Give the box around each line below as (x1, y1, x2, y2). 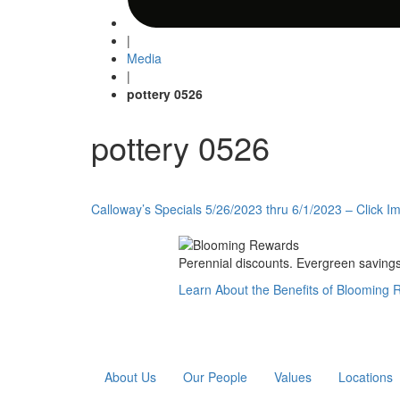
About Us (104, 368, 156, 387)
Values (274, 368, 312, 387)
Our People (183, 368, 247, 387)
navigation (90, 224, 213, 263)
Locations (338, 368, 393, 387)
